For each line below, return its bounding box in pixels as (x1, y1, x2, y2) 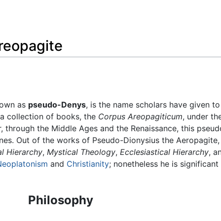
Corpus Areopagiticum (98, 111, 183, 122)
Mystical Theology (47, 147, 115, 157)
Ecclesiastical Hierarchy (120, 147, 209, 157)
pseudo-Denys (28, 100, 86, 110)
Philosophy (28, 193, 93, 208)
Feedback (14, 10, 50, 20)
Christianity (67, 159, 109, 169)
